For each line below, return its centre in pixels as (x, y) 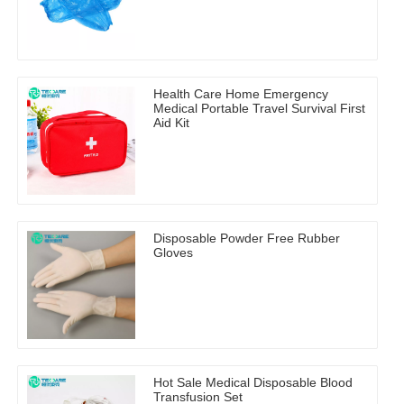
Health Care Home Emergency (241, 94)
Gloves (173, 253)
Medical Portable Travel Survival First (259, 109)
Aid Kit (171, 123)
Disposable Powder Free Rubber (247, 239)
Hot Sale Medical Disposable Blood (253, 383)
